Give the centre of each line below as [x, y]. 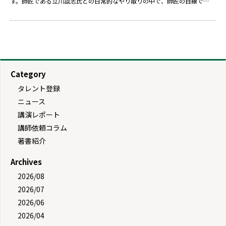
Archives [26, 162]
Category [28, 74]
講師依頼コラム [42, 128]
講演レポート [39, 115]
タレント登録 [39, 88]
